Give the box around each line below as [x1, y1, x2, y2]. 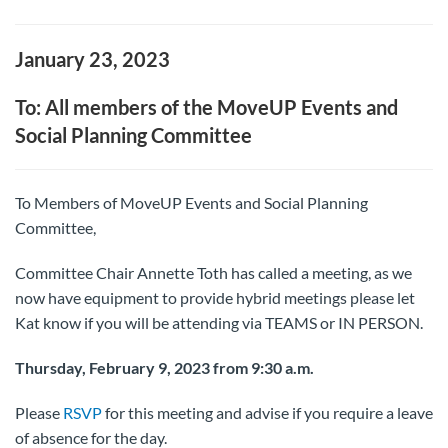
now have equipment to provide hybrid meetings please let [15, 288, 415, 307]
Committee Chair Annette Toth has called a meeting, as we [15, 263, 412, 282]
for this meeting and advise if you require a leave [102, 403, 433, 422]
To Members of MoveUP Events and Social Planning [15, 193, 368, 212]
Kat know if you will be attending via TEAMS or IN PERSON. [15, 313, 423, 332]
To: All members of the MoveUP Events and [15, 95, 398, 119]
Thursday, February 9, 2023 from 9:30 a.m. [15, 358, 317, 377]
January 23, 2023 [15, 47, 170, 71]
